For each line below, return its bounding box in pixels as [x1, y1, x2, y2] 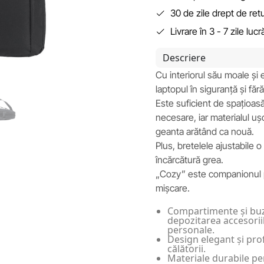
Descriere [163, 51, 206, 64]
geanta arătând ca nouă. [156, 125, 254, 137]
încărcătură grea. [156, 153, 223, 166]
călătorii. [167, 242, 206, 255]
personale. [167, 223, 214, 236]
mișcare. [156, 181, 190, 194]
